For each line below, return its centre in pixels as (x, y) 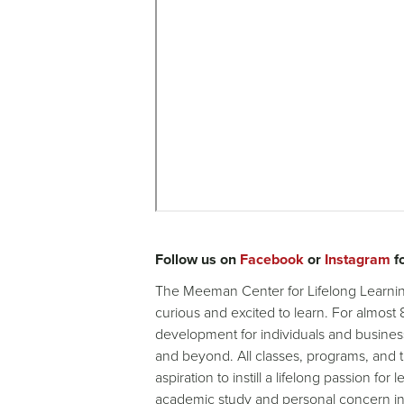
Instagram (358, 260)
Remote (188, 224)
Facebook (272, 260)
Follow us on (197, 260)
